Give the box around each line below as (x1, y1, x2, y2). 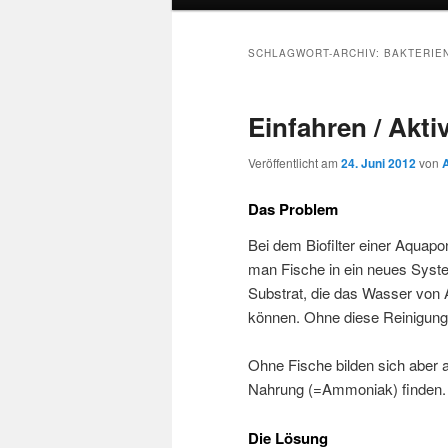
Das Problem (248, 197, 338, 220)
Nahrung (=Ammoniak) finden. (248, 378, 446, 400)
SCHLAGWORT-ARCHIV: (248, 46, 384, 61)
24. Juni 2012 (341, 154, 416, 173)
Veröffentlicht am (248, 154, 341, 172)
